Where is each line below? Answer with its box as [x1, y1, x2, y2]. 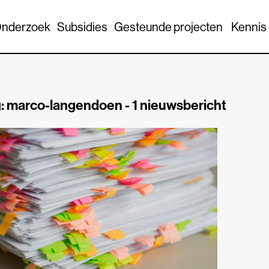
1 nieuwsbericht [132, 95, 226, 113]
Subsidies [56, 19, 107, 34]
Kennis [231, 19, 267, 34]
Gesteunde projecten [113, 19, 223, 34]
